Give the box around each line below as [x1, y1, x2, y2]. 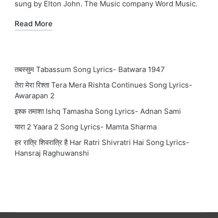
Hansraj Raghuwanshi [15, 148, 89, 158]
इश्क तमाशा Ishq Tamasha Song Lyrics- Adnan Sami [15, 106, 181, 116]
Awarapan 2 [15, 91, 54, 100]
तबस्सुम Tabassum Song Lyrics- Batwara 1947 [15, 64, 165, 74]
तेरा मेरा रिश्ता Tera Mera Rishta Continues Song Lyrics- [15, 80, 192, 90]
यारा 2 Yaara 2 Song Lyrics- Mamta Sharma [15, 122, 157, 131]
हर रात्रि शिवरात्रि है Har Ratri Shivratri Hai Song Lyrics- [15, 137, 189, 147]
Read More [15, 18, 53, 28]
